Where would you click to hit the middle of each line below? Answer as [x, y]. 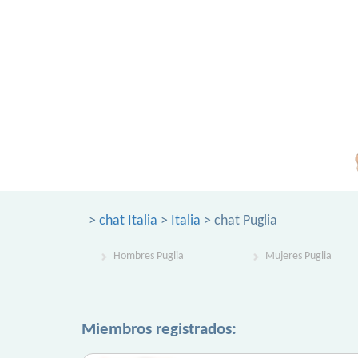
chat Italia [128, 221]
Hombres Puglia [149, 256]
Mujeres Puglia [298, 256]
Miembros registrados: [159, 330]
